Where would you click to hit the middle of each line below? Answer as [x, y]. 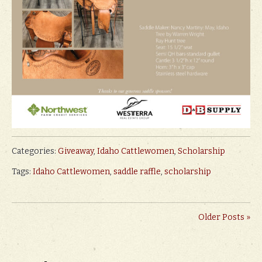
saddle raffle [137, 171]
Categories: [35, 151]
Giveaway [76, 151]
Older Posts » [224, 217]
